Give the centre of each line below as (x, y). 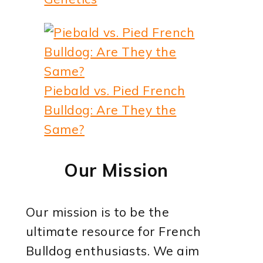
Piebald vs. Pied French (115, 90)
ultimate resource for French (113, 231)
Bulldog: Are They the (110, 109)
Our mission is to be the (97, 212)
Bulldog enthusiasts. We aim (113, 250)
